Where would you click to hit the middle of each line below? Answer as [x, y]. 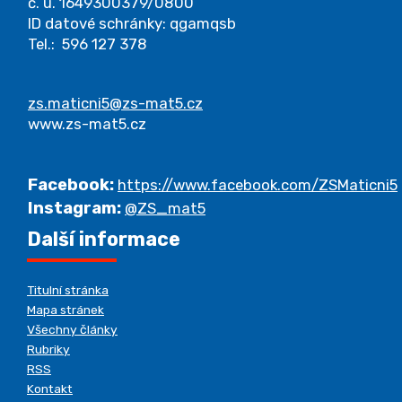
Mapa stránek [66, 309]
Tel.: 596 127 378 [87, 44]
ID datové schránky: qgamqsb [132, 23]
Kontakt [50, 388]
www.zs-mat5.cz [87, 123]
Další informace [104, 239]
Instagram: [74, 208]
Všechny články [72, 329]
